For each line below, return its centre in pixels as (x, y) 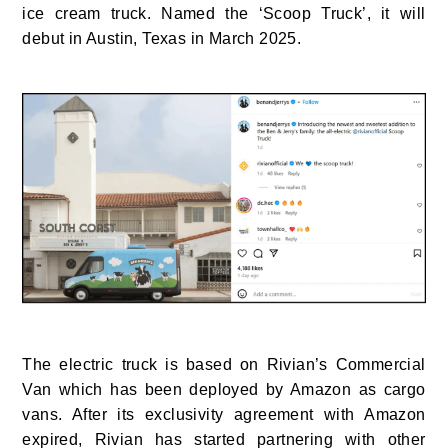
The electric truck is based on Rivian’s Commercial (224, 364)
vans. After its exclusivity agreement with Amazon (224, 414)
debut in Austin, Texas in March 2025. (162, 38)
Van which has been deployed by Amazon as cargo (224, 389)
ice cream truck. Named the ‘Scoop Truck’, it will (224, 13)
